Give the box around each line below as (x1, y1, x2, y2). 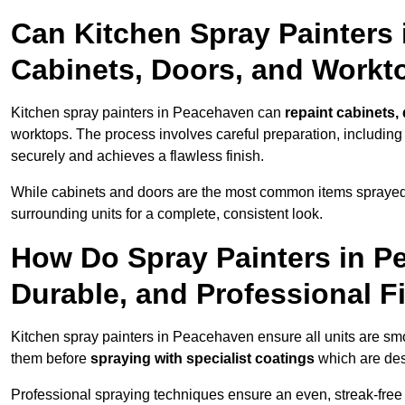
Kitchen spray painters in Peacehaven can (11, 105, 285, 121)
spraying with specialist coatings (90, 351, 315, 367)
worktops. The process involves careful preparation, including (11, 127, 402, 143)
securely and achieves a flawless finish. (11, 148, 264, 165)
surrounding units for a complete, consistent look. (11, 206, 323, 222)
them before (11, 351, 90, 367)
